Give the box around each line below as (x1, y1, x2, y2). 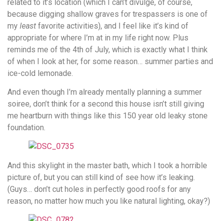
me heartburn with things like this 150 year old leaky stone (7, 111, 208, 121)
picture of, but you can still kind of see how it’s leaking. (7, 172, 195, 182)
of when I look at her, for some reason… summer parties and (7, 56, 213, 66)
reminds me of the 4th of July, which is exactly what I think (7, 44, 208, 54)
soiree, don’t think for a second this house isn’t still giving (7, 99, 204, 109)
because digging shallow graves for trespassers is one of (7, 9, 208, 19)
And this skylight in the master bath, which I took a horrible (7, 160, 207, 170)
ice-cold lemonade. (7, 68, 73, 78)
